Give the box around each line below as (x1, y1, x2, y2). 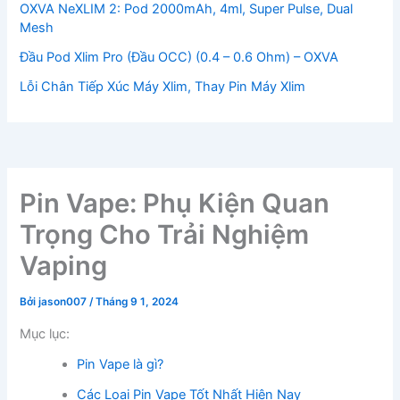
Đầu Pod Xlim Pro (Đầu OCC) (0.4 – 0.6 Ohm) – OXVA (20, 48, 339, 65)
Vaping (20, 250, 108, 282)
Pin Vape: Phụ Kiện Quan (20, 187, 330, 220)
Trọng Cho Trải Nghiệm (20, 219, 310, 251)
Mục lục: (20, 325, 71, 342)
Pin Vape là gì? (77, 355, 164, 372)
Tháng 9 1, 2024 (96, 296, 179, 309)
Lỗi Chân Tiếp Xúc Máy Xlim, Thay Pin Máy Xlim (20, 78, 306, 95)
